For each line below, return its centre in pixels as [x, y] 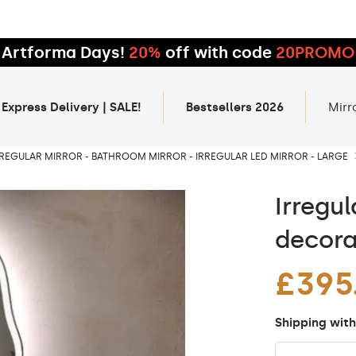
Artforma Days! [63, 52]
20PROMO [315, 52]
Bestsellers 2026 [235, 107]
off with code [219, 52]
